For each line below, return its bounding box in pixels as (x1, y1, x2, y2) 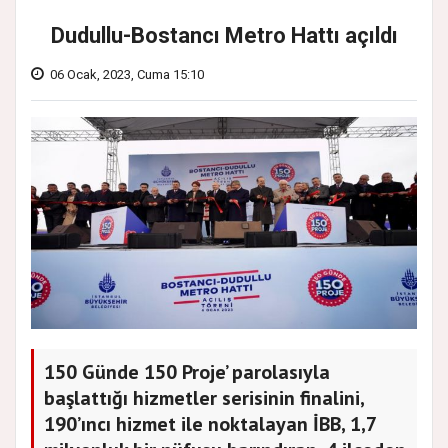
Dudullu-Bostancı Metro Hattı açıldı (50, 23, 398, 49)
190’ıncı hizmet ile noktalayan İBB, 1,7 (44, 410, 377, 437)
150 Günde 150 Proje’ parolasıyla (44, 358, 330, 385)
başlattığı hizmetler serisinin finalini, (44, 384, 365, 411)
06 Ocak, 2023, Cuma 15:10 (50, 67, 204, 83)
